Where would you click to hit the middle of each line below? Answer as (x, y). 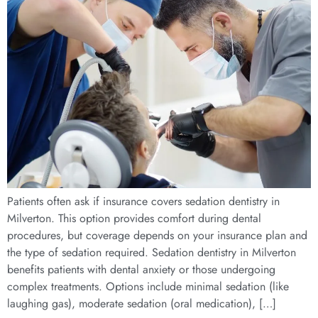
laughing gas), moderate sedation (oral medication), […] (142, 303)
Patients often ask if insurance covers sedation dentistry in (143, 201)
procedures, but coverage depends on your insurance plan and (157, 235)
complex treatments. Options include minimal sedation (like (148, 286)
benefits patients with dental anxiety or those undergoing (141, 269)
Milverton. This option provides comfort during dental (134, 218)
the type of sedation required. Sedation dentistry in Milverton (152, 252)
